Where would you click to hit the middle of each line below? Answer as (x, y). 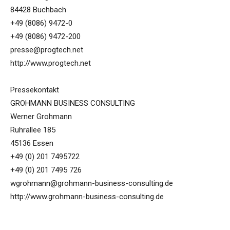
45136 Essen (32, 143)
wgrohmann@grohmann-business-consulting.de (92, 184)
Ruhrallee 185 (33, 130)
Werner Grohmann (41, 117)
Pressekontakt (35, 90)
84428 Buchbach (38, 10)
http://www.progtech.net (51, 63)
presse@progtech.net (47, 50)
